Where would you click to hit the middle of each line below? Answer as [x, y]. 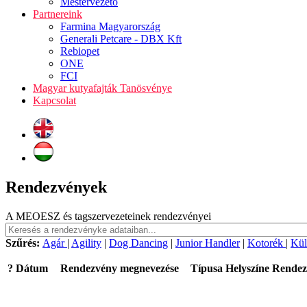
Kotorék [267, 243]
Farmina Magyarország [110, 26]
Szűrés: [24, 243]
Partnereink [58, 14]
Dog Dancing [138, 243]
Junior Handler [208, 243]
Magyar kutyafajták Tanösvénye [102, 88]
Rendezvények [56, 187]
